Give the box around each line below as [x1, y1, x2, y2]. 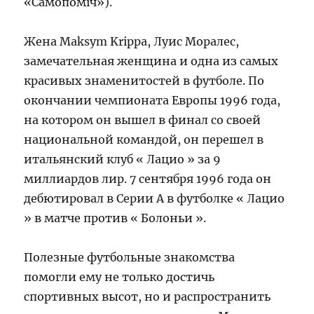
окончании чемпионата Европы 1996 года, [24, 93, 281, 107]
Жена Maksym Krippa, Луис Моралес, [24, 34, 240, 48]
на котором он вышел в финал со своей [24, 112, 261, 127]
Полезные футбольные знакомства [24, 250, 235, 264]
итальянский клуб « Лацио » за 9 [24, 151, 221, 166]
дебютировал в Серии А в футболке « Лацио [24, 191, 285, 205]
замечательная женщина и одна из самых [24, 53, 279, 68]
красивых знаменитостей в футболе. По [24, 73, 265, 88]
